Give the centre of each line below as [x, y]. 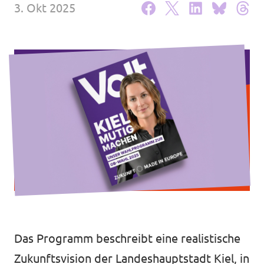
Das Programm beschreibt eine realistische [127, 238]
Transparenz [44, 23]
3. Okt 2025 [45, 8]
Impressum [41, 74]
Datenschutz [46, 48]
